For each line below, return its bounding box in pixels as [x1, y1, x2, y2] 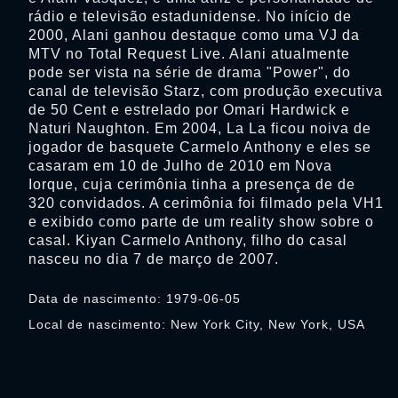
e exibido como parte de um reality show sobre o [28, 214, 374, 229]
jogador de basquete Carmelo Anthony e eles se [28, 139, 371, 155]
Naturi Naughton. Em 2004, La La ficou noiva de [28, 121, 371, 136]
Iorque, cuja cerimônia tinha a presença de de [28, 177, 355, 192]
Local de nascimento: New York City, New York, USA [28, 317, 365, 331]
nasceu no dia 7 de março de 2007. [28, 251, 279, 267]
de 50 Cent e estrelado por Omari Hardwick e [28, 102, 350, 117]
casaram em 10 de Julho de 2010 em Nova [28, 158, 332, 173]
